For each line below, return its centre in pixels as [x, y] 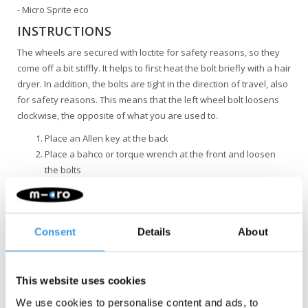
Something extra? [76, 292]
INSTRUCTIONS [64, 31]
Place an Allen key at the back [107, 138]
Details [154, 232]
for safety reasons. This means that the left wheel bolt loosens [148, 100]
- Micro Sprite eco [53, 10]
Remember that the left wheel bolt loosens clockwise [154, 186]
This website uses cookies [81, 280]
